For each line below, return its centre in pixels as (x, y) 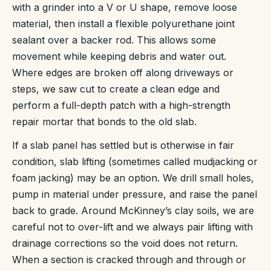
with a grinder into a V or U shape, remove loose (125, 8)
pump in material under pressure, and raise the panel (135, 194)
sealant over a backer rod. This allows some (114, 40)
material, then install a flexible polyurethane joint (123, 24)
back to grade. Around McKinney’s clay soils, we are (133, 211)
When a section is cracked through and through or (129, 260)
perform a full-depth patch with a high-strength (121, 106)
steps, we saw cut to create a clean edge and (116, 89)
